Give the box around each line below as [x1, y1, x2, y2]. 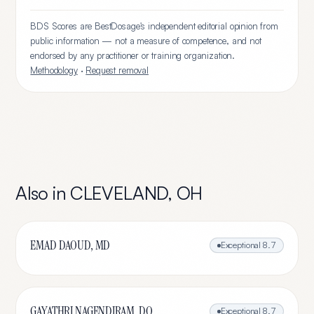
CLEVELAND [70, 182, 168, 204]
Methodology [30, 64, 78, 76]
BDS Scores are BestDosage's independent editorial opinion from [30, 20, 278, 32]
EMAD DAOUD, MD [30, 237, 111, 254]
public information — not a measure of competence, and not [30, 35, 261, 46]
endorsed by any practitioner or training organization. [30, 50, 235, 61]
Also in [15, 182, 71, 204]
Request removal [86, 64, 149, 76]
